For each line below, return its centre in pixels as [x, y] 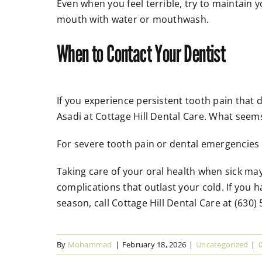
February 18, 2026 [154, 245]
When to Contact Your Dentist [141, 54]
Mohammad [90, 245]
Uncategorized [222, 245]
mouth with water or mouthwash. [133, 20]
